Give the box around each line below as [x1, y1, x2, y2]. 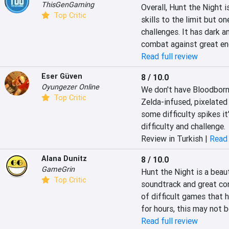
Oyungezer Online [41, 82, 99, 91]
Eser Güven [41, 72, 82, 81]
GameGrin [41, 165, 75, 174]
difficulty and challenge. [141, 121, 225, 131]
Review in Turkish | [141, 133, 210, 144]
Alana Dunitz [41, 154, 87, 163]
